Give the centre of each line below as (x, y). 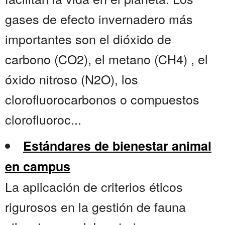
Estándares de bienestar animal (117, 146)
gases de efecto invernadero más (99, 19)
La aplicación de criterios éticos (94, 187)
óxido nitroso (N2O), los (72, 79)
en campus (38, 166)
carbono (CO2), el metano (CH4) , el (106, 59)
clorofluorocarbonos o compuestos (102, 99)
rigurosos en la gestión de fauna (95, 207)
